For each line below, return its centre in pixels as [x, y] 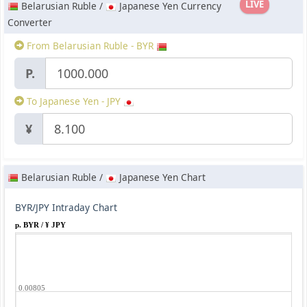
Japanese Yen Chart [161, 177]
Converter [30, 23]
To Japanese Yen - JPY [74, 101]
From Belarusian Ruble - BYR [90, 46]
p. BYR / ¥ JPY [40, 225]
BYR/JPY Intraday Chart [66, 208]
